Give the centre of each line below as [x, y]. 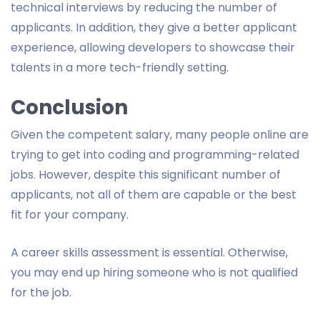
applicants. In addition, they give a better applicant [154, 27]
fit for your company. [70, 214]
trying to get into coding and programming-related [155, 154]
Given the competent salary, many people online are [160, 134]
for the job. [41, 292]
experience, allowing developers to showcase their [153, 47]
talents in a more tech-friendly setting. [120, 67]
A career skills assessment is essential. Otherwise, [149, 252]
